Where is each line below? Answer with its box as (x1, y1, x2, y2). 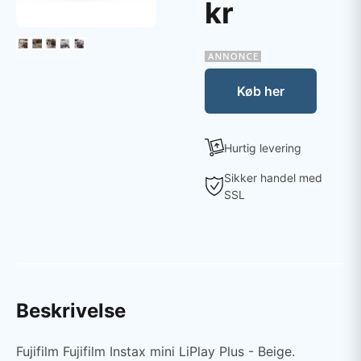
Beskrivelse (16, 299, 126, 322)
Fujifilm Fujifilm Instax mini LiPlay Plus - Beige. (16, 343, 295, 359)
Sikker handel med (224, 171, 322, 185)
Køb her (237, 83, 284, 99)
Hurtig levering (224, 140, 301, 155)
